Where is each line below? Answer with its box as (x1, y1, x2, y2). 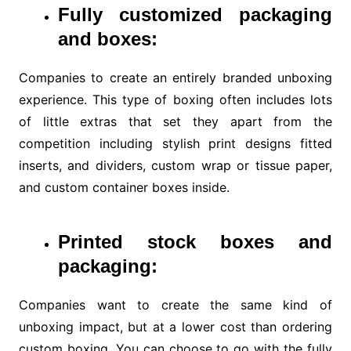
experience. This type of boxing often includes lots (18, 92, 333, 108)
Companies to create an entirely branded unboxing (18, 70, 333, 86)
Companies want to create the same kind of (18, 297, 333, 313)
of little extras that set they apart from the (18, 114, 333, 130)
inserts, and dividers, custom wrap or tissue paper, (18, 157, 333, 174)
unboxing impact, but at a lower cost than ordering (18, 319, 333, 335)
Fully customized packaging (57, 4, 333, 26)
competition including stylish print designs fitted (18, 136, 333, 152)
